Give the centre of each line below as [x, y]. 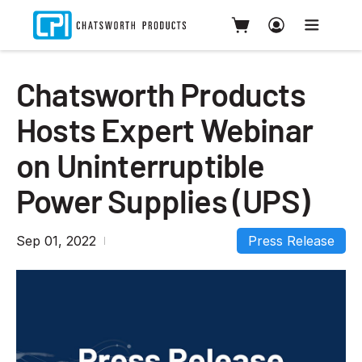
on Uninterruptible [141, 165]
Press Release [291, 241]
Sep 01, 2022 [56, 241]
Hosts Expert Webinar [165, 129]
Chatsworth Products [161, 94]
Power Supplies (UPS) [163, 200]
